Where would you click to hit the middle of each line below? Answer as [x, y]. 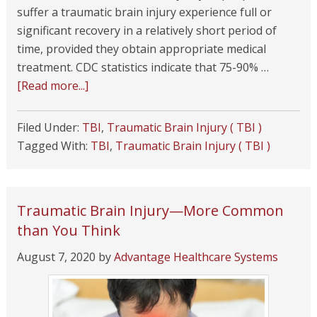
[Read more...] [52, 86]
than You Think [68, 230]
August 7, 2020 [56, 257]
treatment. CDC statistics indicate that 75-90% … [143, 67]
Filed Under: [49, 127]
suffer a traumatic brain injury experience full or [144, 12]
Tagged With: [53, 146]
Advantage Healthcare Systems [196, 257]
